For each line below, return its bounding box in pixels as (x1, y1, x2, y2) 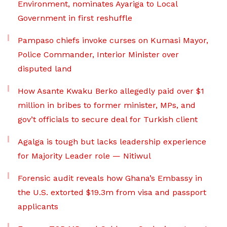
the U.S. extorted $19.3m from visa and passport (18, 187, 206, 198)
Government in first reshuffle (18, 13, 132, 23)
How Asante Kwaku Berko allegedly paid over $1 (18, 86, 204, 96)
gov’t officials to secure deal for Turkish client (18, 115, 198, 125)
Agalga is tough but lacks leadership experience (18, 137, 206, 147)
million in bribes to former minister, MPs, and (18, 100, 196, 110)
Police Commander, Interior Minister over (18, 50, 179, 60)
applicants (18, 202, 61, 212)
